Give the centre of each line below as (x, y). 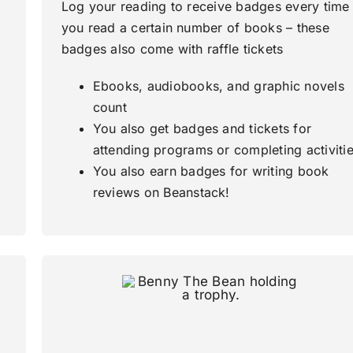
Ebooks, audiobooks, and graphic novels (218, 86)
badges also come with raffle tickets (172, 49)
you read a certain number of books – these (195, 28)
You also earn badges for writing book (211, 171)
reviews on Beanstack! (161, 193)
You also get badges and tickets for (202, 129)
